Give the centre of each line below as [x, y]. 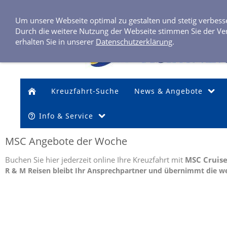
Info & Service [66, 116]
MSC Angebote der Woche [66, 141]
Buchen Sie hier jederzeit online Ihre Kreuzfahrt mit [95, 160]
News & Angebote [168, 91]
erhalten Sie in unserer [55, 42]
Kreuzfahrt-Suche [85, 91]
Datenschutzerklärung [134, 42]
